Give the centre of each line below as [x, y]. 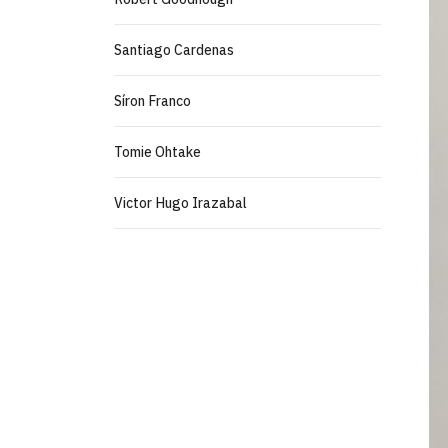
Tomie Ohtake [157, 152]
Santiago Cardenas [174, 50]
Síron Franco [152, 101]
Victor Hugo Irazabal [180, 203]
